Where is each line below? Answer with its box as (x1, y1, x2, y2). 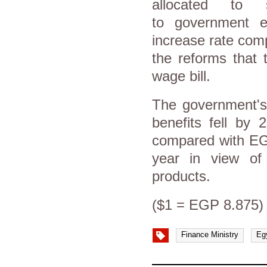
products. (151, 168, 210, 184)
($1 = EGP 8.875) (151, 197, 263, 213)
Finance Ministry (181, 229, 238, 239)
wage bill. (151, 68, 210, 84)
